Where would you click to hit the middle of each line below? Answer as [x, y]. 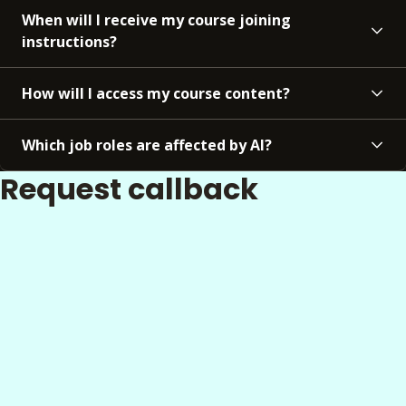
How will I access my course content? [156, 94]
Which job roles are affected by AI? [147, 145]
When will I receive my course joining [156, 20]
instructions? [69, 42]
